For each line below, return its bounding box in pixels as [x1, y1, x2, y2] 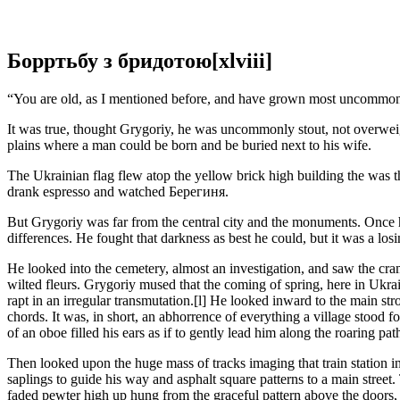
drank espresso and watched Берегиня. [7, 183, 229, 199]
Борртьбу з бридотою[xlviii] [7, 48, 272, 72]
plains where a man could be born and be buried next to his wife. [7, 137, 371, 153]
